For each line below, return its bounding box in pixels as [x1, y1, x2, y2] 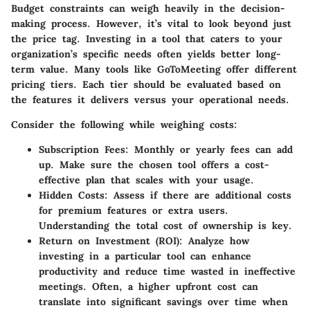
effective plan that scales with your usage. [39, 173, 254, 186]
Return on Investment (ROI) [39, 234, 179, 247]
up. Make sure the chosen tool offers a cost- [39, 158, 269, 171]
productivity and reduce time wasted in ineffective [39, 264, 295, 277]
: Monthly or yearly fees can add [125, 143, 293, 156]
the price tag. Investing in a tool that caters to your [11, 32, 282, 45]
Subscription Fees [39, 143, 125, 156]
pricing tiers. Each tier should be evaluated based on [11, 77, 281, 91]
